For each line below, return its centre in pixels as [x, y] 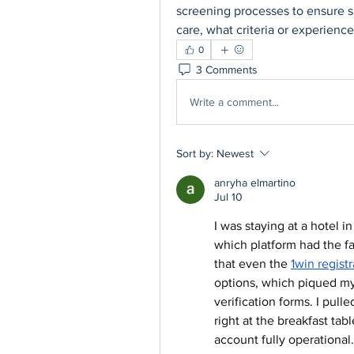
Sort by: [195, 153]
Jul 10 [228, 197]
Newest [235, 153]
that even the [252, 264]
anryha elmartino [255, 183]
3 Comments [227, 69]
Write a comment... [234, 102]
